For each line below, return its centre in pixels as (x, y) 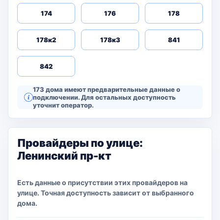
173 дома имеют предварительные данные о (107, 89)
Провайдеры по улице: (80, 143)
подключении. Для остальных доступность (104, 97)
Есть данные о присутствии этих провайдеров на (102, 182)
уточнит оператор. (63, 105)
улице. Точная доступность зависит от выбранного (106, 193)
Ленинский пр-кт (64, 156)
